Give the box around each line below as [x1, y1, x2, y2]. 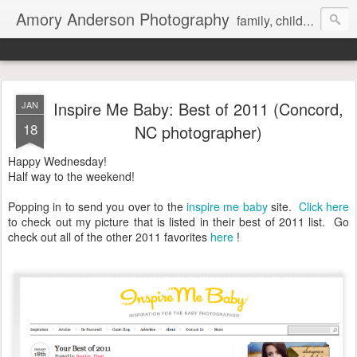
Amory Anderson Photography [16, 7, 229, 30]
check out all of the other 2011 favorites [8, 229, 210, 245]
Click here [298, 198, 350, 214]
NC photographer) [135, 120, 262, 143]
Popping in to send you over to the [8, 198, 183, 214]
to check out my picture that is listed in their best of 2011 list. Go [8, 214, 349, 229]
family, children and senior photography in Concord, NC [237, 11, 303, 29]
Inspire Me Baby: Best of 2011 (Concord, [53, 97, 343, 120]
